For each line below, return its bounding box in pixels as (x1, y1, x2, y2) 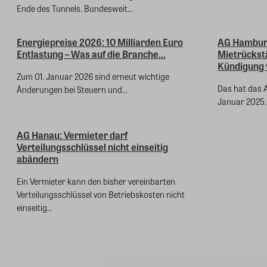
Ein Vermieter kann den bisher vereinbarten (17, 175, 175, 188)
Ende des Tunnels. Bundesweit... (17, 2, 133, 15)
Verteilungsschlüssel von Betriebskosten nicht (17, 188, 185, 201)
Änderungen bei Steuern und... (17, 83, 128, 96)
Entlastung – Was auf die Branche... (17, 47, 166, 61)
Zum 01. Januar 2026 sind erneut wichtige (17, 70, 169, 83)
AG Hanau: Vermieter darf (17, 128, 128, 142)
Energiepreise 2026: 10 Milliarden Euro (17, 35, 183, 49)
